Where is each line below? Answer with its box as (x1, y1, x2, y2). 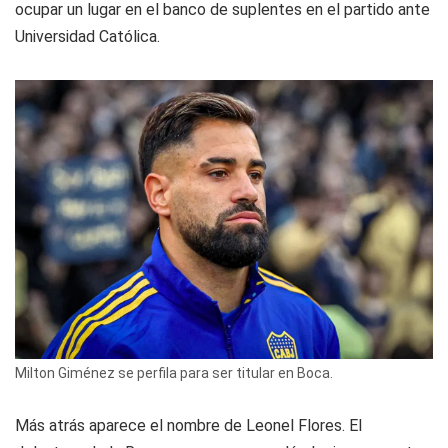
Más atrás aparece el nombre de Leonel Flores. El (15, 415, 362, 435)
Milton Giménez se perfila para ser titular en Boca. (15, 364, 333, 381)
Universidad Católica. (15, 26, 160, 46)
